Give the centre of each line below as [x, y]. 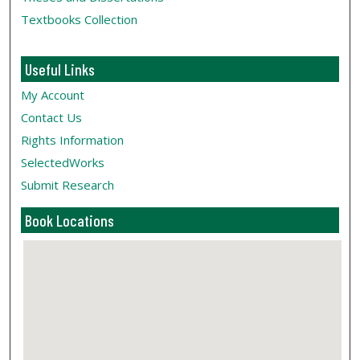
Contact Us [52, 118]
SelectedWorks [63, 163]
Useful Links [60, 70]
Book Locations [70, 221]
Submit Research [68, 185]
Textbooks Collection [80, 20]
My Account [53, 95]
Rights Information [73, 140]
